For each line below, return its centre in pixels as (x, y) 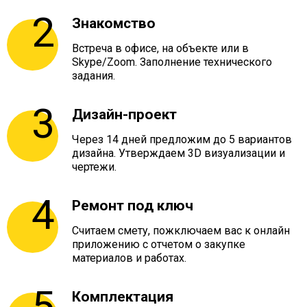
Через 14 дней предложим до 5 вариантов (182, 140)
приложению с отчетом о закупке (159, 245)
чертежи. (94, 167)
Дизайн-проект (124, 115)
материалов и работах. (129, 258)
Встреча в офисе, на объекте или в (160, 49)
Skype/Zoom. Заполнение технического (172, 62)
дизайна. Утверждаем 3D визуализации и (179, 153)
